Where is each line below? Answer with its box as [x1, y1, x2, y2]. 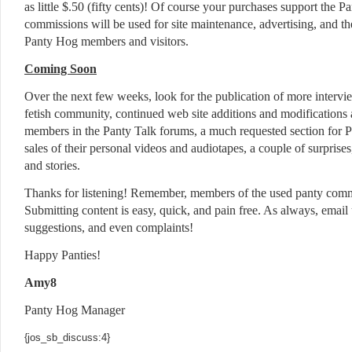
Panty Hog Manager [24, 303, 125, 317]
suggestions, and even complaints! [24, 221, 193, 234]
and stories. [24, 159, 80, 172]
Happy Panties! [24, 248, 101, 262]
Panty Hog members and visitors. [24, 35, 189, 48]
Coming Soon [24, 62, 97, 75]
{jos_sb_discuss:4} [24, 332, 110, 343]
